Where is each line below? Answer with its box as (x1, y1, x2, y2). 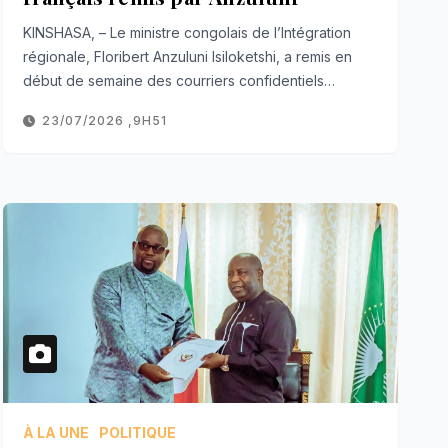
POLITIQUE (99, 423, 177, 441)
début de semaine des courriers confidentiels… (23, 71, 336, 89)
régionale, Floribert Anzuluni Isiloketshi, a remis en (23, 47, 353, 65)
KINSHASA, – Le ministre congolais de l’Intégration (23, 23, 352, 41)
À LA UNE (23, 423, 90, 441)
